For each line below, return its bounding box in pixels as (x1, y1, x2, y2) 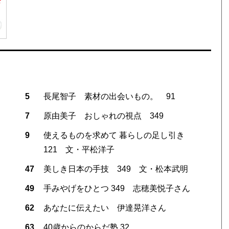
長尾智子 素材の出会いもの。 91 (43, 91, 175, 101)
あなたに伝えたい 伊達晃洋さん (43, 203, 166, 212)
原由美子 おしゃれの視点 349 (43, 111, 164, 120)
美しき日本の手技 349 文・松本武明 (43, 164, 188, 173)
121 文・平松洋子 (43, 145, 114, 154)
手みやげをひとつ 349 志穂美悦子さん (43, 184, 190, 193)
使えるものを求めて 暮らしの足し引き (43, 130, 193, 140)
